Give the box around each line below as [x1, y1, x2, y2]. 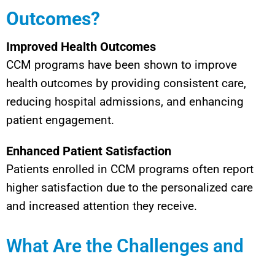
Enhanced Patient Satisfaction [6, 143, 171, 158]
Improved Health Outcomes [6, 39, 156, 54]
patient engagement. [6, 112, 114, 127]
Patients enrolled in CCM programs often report [6, 161, 254, 176]
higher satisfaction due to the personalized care [6, 180, 253, 195]
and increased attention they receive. [6, 198, 197, 213]
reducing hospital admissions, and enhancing [6, 94, 244, 109]
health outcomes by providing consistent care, [6, 76, 246, 90]
